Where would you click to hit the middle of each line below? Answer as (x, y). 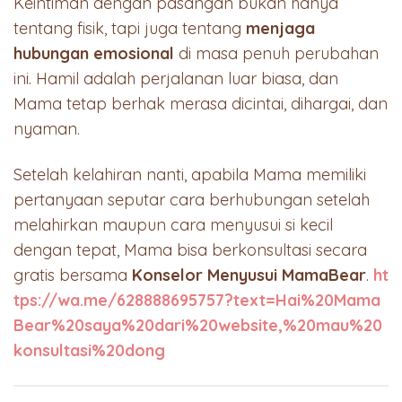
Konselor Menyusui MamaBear (249, 275)
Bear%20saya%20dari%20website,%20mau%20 (198, 326)
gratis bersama (73, 275)
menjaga (280, 28)
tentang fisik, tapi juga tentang (130, 28)
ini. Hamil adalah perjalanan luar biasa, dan (176, 78)
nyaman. (49, 128)
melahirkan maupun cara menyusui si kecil (173, 225)
